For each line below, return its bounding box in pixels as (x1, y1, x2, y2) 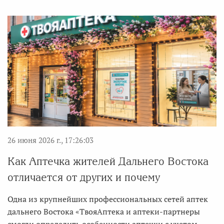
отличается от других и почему (7, 171, 160, 183)
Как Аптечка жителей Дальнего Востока (7, 155, 208, 167)
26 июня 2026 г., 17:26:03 (7, 135, 93, 145)
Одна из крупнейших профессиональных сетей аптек (7, 193, 208, 205)
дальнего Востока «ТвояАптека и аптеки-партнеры (7, 206, 200, 217)
